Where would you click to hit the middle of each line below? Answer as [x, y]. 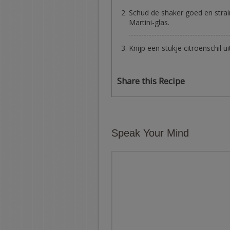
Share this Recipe [151, 81]
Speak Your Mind [150, 133]
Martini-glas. [149, 22]
